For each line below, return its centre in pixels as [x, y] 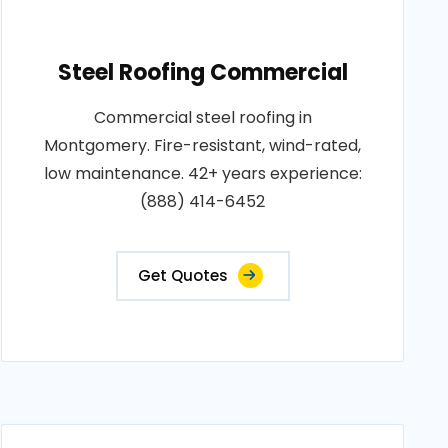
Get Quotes [182, 275]
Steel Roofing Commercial [202, 72]
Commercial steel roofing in [202, 117]
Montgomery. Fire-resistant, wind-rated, [203, 145]
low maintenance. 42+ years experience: [202, 173]
